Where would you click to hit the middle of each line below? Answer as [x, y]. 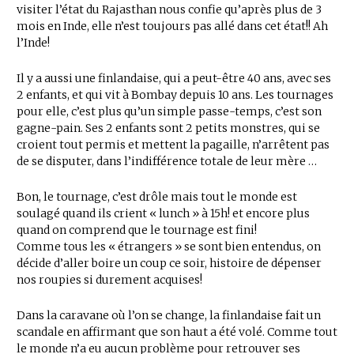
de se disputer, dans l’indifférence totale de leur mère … [167, 161]
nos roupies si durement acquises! [109, 280]
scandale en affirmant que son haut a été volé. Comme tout [177, 332]
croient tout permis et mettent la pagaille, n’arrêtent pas [173, 145]
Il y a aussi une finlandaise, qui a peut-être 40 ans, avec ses [174, 78]
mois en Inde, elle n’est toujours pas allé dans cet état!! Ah [172, 26]
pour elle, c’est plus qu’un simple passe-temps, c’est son [169, 111]
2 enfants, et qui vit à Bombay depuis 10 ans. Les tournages [175, 95]
